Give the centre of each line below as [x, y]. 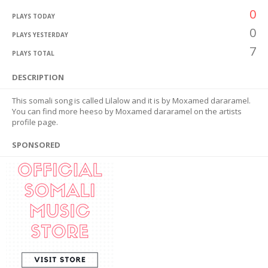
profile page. [35, 122]
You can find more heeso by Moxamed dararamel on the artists [127, 111]
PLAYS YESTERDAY [40, 35]
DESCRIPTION [38, 77]
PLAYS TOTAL [33, 53]
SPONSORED [36, 145]
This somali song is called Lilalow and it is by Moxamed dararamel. [131, 100]
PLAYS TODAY [33, 16]
